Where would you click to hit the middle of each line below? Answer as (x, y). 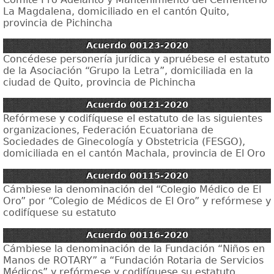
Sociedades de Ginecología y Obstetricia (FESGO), (124, 142)
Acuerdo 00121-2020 (137, 105)
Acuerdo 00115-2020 (137, 176)
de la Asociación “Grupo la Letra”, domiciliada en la (128, 71)
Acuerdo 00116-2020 (137, 235)
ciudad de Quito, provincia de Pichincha (99, 82)
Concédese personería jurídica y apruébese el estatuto (136, 59)
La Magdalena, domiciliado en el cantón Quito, (116, 11)
